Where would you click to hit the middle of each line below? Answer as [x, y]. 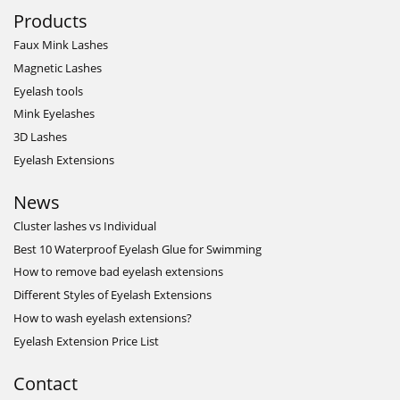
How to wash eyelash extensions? [103, 318]
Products [50, 21]
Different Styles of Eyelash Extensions [112, 295]
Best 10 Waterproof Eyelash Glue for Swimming [137, 249]
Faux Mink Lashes [61, 45]
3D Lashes [40, 137]
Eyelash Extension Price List [86, 341]
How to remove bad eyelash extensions [118, 272]
